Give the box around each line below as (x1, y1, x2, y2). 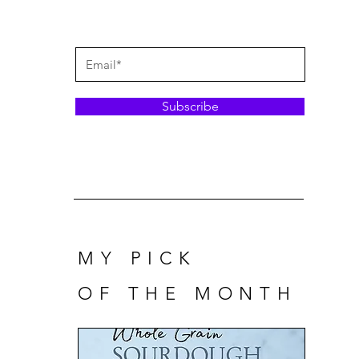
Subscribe (161, 99, 219, 114)
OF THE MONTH (78, 283, 297, 305)
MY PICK (78, 248, 196, 269)
